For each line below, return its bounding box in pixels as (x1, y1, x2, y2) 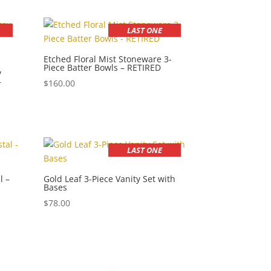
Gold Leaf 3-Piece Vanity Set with (44, 173, 176, 185)
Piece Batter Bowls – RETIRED (44, 61, 162, 73)
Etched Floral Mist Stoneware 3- (44, 53, 172, 65)
